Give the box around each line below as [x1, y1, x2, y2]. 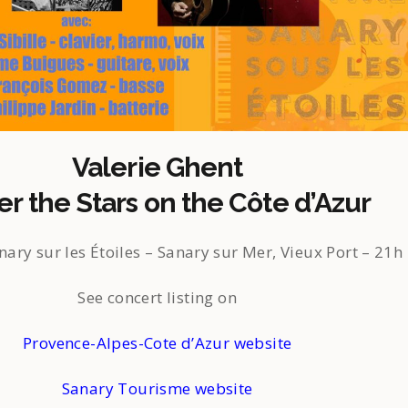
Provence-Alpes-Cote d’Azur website [23, 332, 292, 353]
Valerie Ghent [72, 151, 243, 183]
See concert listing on [77, 287, 237, 308]
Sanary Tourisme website [61, 378, 253, 399]
